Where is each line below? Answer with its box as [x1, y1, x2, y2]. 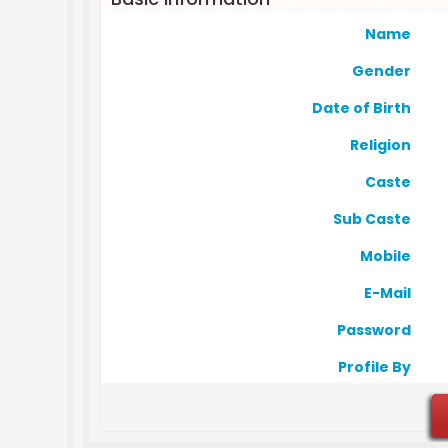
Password [337, 320, 412, 340]
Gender [352, 61, 412, 81]
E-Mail [364, 283, 412, 303]
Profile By [338, 357, 412, 377]
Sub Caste [333, 209, 412, 229]
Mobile [360, 246, 412, 266]
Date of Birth [312, 98, 412, 118]
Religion [350, 135, 412, 155]
